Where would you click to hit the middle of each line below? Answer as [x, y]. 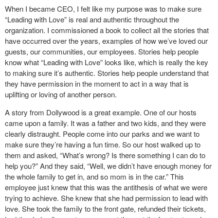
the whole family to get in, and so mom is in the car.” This [94, 176]
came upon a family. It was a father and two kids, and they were [105, 123]
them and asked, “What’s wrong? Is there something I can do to [105, 155]
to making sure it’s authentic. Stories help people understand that [107, 73]
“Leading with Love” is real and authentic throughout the [92, 19]
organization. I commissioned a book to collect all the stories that [107, 30]
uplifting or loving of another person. [61, 94]
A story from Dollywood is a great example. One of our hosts [101, 112]
